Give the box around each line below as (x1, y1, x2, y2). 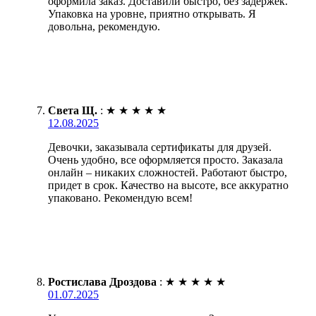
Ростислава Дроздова (48, 275, 157, 288)
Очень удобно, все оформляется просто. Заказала (48, 153, 283, 166)
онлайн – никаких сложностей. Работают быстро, (48, 166, 287, 178)
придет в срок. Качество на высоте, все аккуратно (48, 178, 288, 191)
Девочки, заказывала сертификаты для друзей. (48, 140, 272, 153)
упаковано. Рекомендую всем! (48, 191, 193, 204)
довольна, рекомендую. (48, 20, 160, 32)
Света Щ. (48, 104, 97, 116)
